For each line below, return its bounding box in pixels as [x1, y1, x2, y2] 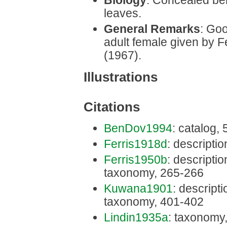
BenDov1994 [104, 121, 172, 135]
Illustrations [84, 69, 158, 85]
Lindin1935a [104, 210, 168, 224]
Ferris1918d [104, 137, 167, 150]
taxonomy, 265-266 [104, 166, 204, 179]
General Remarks [104, 22, 200, 36]
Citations [84, 99, 140, 115]
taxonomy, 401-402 [104, 195, 204, 208]
